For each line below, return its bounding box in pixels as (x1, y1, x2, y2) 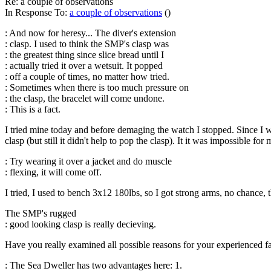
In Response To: (5, 7, 70, 18)
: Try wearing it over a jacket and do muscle (5, 155, 172, 166)
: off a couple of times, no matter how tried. (5, 71, 169, 82)
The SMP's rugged (5, 207, 76, 218)
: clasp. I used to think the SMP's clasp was (5, 38, 169, 49)
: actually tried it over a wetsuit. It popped (5, 60, 163, 71)
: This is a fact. (5, 103, 60, 114)
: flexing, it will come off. (5, 166, 102, 177)
